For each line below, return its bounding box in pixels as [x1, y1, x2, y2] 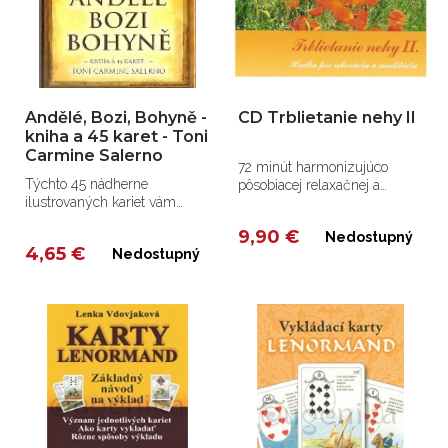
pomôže [25, 212, 74, 229]
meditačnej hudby [238, 195, 351, 212]
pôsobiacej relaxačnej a [238, 177, 381, 194]
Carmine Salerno [25, 146, 163, 166]
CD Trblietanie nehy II [238, 108, 417, 128]
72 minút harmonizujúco [238, 159, 389, 176]
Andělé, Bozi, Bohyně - [25, 108, 207, 128]
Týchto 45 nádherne [25, 176, 148, 193]
